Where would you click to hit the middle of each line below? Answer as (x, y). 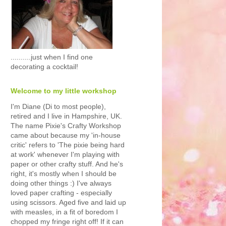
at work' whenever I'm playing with (65, 154)
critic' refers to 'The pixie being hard (68, 145)
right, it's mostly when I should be (64, 174)
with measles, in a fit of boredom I (64, 212)
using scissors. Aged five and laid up (68, 202)
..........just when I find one (52, 57)
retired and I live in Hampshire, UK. (66, 116)
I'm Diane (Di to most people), (58, 106)
